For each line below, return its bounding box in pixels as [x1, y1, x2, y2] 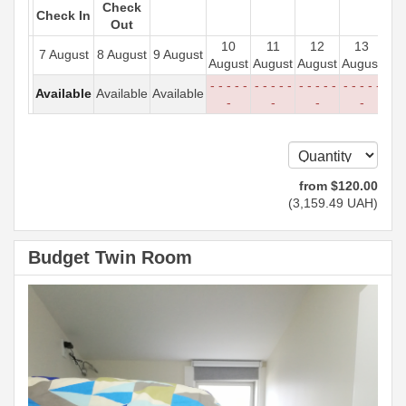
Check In [36, 8, 91, 24]
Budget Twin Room [28, 247, 192, 268]
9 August [153, 47, 203, 63]
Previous [53, 286, 123, 307]
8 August [97, 47, 147, 63]
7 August [38, 47, 89, 63]
